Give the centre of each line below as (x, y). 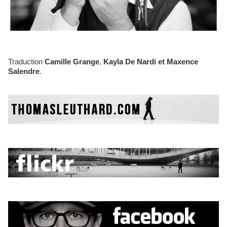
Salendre (24, 71)
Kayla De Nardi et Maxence (151, 62)
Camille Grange (72, 62)
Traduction (28, 62)
